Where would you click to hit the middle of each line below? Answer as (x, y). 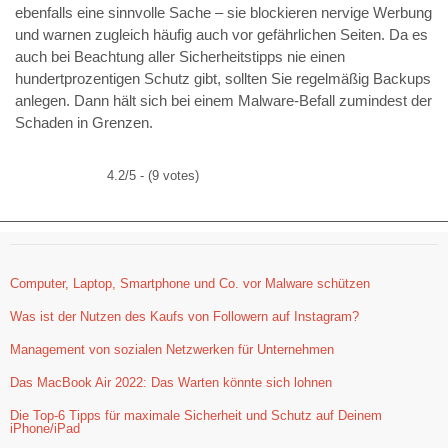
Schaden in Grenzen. (84, 123)
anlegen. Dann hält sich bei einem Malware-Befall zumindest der (223, 101)
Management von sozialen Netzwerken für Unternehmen (172, 350)
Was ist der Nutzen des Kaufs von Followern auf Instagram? (184, 317)
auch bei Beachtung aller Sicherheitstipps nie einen (180, 57)
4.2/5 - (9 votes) (153, 176)
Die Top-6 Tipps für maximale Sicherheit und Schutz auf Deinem (196, 416)
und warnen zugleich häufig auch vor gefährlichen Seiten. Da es (221, 35)
